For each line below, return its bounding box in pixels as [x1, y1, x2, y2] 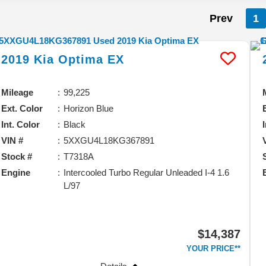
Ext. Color [1, 103, 43, 113]
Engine [1, 167, 31, 178]
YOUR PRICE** [186, 243, 241, 253]
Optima [58, 52, 104, 66]
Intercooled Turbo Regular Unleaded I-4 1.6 [64, 167, 230, 178]
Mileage [1, 87, 34, 97]
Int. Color [1, 119, 40, 129]
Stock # [1, 151, 33, 161]
